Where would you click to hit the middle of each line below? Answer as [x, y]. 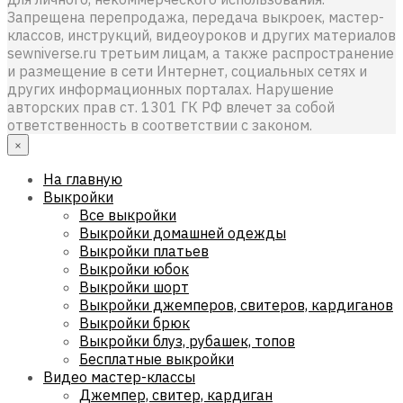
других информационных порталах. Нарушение [170, 89]
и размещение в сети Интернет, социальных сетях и [187, 71]
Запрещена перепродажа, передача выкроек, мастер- [196, 17]
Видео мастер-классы [119, 376]
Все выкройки [128, 215]
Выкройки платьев [144, 251]
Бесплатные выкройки [157, 358]
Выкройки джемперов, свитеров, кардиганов [236, 304]
